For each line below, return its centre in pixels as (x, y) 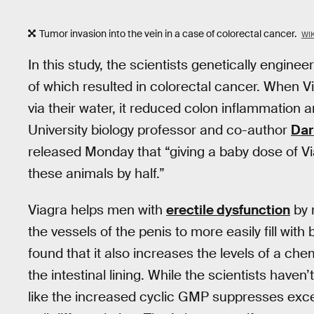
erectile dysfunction (228, 210)
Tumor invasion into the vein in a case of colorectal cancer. (169, 34)
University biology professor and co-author (159, 130)
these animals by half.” (96, 173)
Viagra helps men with (97, 210)
